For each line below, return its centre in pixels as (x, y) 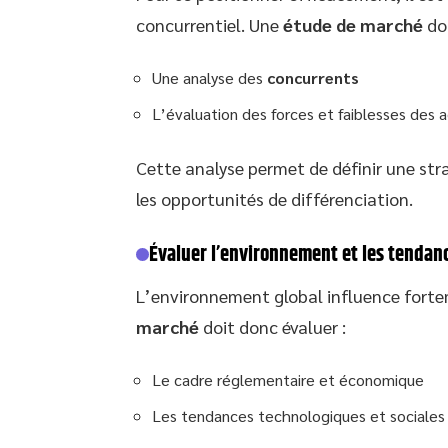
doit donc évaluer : (272, 326)
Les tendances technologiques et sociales (298, 415)
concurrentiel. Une (209, 24)
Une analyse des (209, 77)
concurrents (313, 77)
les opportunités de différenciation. (274, 198)
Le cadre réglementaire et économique (288, 379)
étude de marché (353, 24)
